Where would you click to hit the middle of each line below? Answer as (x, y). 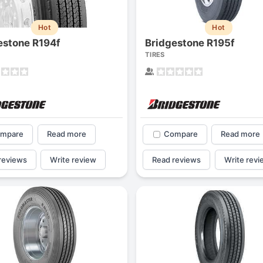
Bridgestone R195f (190, 43)
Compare (181, 134)
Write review (73, 159)
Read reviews (177, 159)
